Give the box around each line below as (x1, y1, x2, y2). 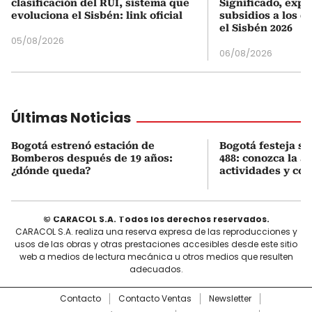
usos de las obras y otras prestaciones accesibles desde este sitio (15, 237, 297, 250)
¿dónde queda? (11, 164, 91, 176)
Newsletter (209, 292, 251, 304)
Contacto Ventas (118, 292, 192, 304)
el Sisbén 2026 (219, 22, 292, 33)
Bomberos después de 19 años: (11, 152, 173, 164)
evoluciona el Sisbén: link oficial (11, 9, 182, 21)
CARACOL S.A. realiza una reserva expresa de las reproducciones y (15, 225, 297, 237)
